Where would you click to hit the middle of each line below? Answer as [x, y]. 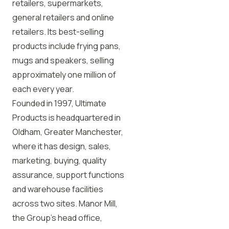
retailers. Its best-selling [58, 32]
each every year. [43, 89]
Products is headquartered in [66, 118]
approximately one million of [64, 75]
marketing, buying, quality [59, 161]
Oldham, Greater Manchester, [68, 132]
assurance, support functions [68, 175]
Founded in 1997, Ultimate [59, 103]
